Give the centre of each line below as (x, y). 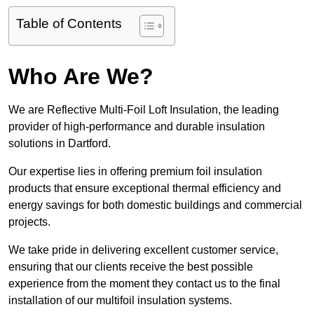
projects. (29, 222)
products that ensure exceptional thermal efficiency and (145, 189)
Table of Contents (69, 24)
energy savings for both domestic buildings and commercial (155, 205)
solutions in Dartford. (61, 144)
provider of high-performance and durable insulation (137, 127)
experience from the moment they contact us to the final (144, 284)
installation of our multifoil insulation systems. (120, 301)
